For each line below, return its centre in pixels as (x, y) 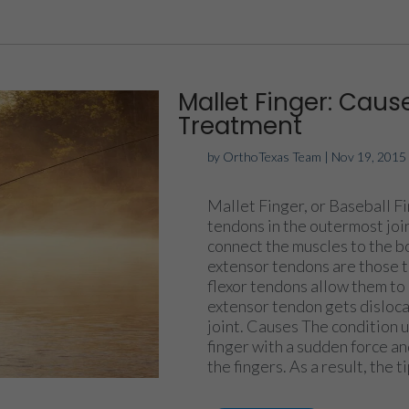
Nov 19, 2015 (369, 156)
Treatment (241, 126)
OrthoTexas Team (273, 156)
